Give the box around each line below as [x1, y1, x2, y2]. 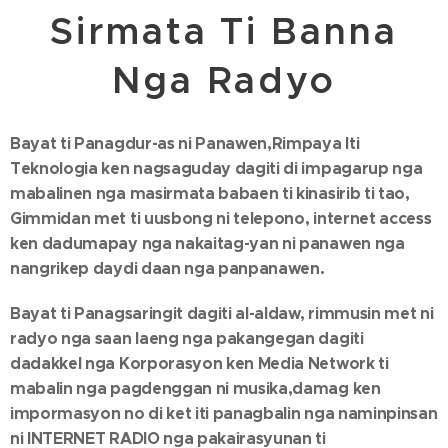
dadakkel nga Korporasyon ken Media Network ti [10, 353, 389, 375]
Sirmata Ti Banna [49, 8, 399, 56]
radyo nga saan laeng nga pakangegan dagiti [10, 328, 364, 350]
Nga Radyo [111, 57, 337, 105]
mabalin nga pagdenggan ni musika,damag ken [10, 378, 381, 400]
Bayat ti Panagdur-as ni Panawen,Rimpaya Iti [10, 133, 360, 155]
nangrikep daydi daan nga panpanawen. [10, 258, 325, 280]
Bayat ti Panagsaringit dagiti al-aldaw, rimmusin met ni [10, 303, 434, 325]
